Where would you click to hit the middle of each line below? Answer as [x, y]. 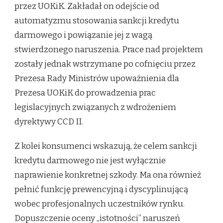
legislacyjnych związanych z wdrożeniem [95, 107]
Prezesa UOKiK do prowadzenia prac [85, 93]
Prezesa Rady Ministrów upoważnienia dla [97, 78]
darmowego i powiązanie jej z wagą [83, 35]
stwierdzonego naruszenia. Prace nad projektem [109, 49]
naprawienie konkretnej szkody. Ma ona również [108, 175]
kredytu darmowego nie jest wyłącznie [90, 160]
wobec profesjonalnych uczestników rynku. [100, 204]
